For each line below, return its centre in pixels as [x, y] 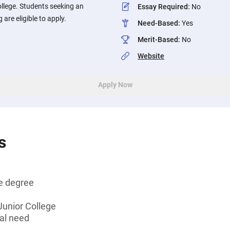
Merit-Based [158, 40]
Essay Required [163, 7]
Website [151, 56]
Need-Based [158, 23]
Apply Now [115, 85]
